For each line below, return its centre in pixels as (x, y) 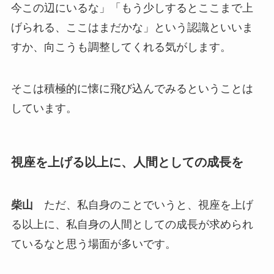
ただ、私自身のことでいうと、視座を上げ (143, 205)
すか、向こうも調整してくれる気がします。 (121, 47)
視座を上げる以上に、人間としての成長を (127, 162)
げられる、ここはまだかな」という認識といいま (132, 28)
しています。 (44, 108)
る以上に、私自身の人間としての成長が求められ (132, 224)
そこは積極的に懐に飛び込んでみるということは (132, 88)
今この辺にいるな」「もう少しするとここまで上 (132, 8)
